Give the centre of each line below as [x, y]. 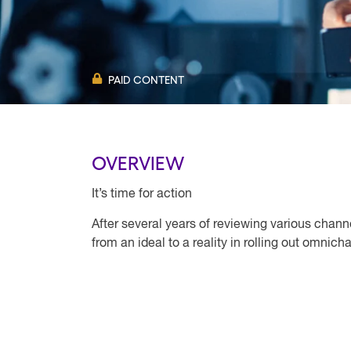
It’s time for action [142, 194]
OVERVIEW [138, 162]
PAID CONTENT [146, 79]
